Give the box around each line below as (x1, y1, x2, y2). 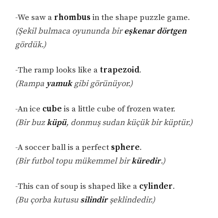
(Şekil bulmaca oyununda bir (15, 25, 125, 36)
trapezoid (100, 64, 140, 75)
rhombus (54, 12, 91, 23)
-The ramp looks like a (15, 64, 100, 75)
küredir (131, 156, 161, 167)
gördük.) (15, 39, 47, 50)
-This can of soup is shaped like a (15, 181, 140, 192)
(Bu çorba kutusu (15, 195, 81, 206)
